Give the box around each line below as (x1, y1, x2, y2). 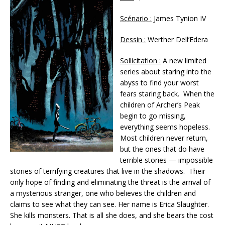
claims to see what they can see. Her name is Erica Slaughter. (10, 199, 209, 209)
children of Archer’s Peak (120, 99, 200, 109)
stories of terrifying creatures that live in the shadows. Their (10, 166, 205, 176)
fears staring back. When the (120, 88, 214, 98)
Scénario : (120, 13, 152, 23)
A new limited (161, 55, 206, 65)
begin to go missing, (120, 110, 186, 121)
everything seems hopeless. (120, 122, 210, 132)
